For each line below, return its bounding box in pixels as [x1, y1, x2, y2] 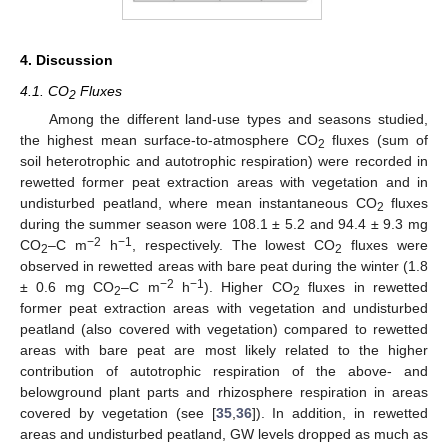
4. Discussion [20, 52, 113, 69]
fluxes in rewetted [299, 279, 429, 296]
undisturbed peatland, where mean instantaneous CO [20, 195, 377, 212]
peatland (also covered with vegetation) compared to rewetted [20, 321, 428, 338]
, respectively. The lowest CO [131, 237, 336, 254]
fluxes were [342, 237, 428, 254]
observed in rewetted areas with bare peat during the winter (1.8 [20, 258, 428, 275]
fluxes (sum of [324, 132, 429, 149]
